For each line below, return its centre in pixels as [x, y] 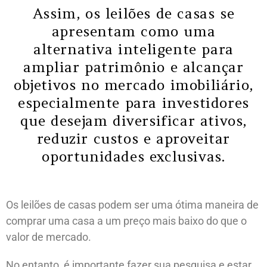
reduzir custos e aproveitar [133, 138]
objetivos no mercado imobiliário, [133, 85]
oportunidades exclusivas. [133, 156]
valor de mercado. [49, 237]
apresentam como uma [133, 31]
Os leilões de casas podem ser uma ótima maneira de [132, 204]
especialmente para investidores [133, 103]
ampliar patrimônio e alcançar [133, 67]
